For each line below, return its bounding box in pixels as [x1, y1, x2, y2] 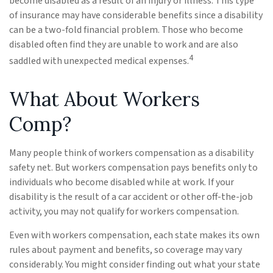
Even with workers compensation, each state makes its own [9, 228, 260, 242]
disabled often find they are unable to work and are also [9, 37, 238, 51]
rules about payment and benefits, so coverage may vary [9, 243, 242, 257]
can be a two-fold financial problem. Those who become [9, 23, 243, 37]
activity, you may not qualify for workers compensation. [9, 204, 239, 218]
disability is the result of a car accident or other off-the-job [9, 190, 253, 204]
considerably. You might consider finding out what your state [9, 257, 260, 271]
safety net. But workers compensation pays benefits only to [9, 160, 258, 174]
